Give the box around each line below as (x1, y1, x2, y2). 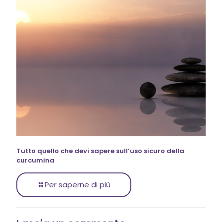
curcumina (16, 156, 55, 166)
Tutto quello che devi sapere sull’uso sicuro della (16, 146, 184, 156)
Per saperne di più (45, 179, 111, 190)
